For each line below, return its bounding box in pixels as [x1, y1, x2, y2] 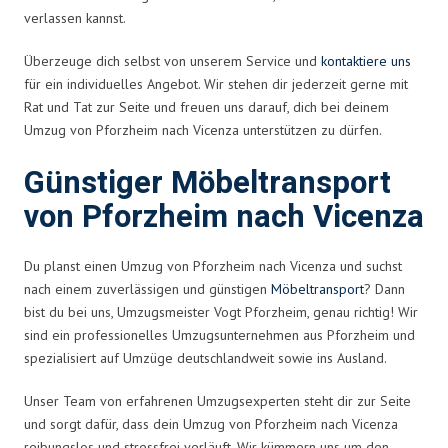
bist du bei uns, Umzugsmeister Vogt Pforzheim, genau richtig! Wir [24, 302, 418, 321]
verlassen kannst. [24, 8, 126, 27]
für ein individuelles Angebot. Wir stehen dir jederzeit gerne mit [24, 74, 408, 93]
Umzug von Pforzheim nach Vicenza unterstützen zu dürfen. [24, 120, 382, 139]
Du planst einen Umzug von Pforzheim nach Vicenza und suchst [24, 256, 402, 275]
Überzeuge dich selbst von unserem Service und [24, 51, 321, 70]
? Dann [364, 279, 405, 298]
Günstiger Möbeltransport [24, 160, 391, 206]
